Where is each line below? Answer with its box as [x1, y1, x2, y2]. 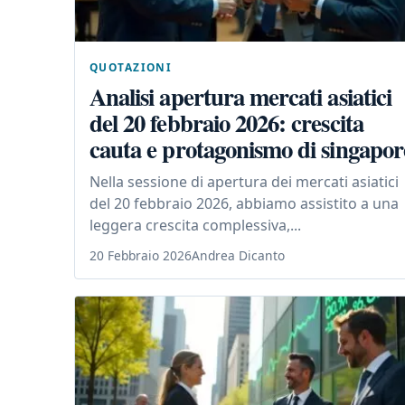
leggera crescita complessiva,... [89, 215, 301, 236]
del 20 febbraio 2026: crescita [89, 105, 363, 141]
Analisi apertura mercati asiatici [89, 79, 391, 115]
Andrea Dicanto [192, 247, 285, 265]
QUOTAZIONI [89, 60, 173, 75]
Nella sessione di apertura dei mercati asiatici [89, 172, 399, 193]
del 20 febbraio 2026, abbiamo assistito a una [89, 193, 399, 214]
